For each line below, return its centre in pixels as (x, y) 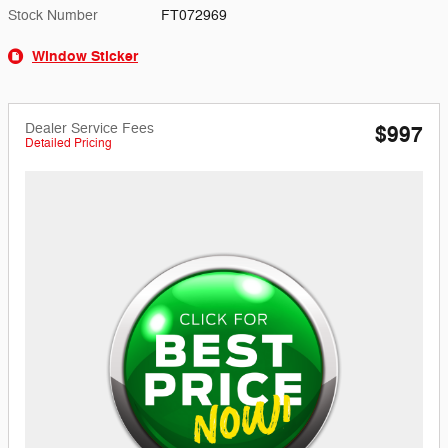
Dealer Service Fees (89, 128)
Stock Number (53, 15)
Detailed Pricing (68, 142)
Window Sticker (85, 56)
